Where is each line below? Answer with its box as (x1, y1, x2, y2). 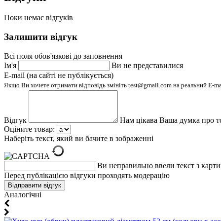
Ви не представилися (111, 61, 183, 70)
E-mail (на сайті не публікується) (4, 71, 113, 79)
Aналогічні (4, 190, 41, 199)
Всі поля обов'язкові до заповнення (4, 51, 122, 60)
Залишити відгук (4, 32, 77, 42)
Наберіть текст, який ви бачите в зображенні (4, 134, 153, 143)
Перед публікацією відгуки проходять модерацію (4, 171, 170, 180)
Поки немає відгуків (4, 13, 73, 22)
